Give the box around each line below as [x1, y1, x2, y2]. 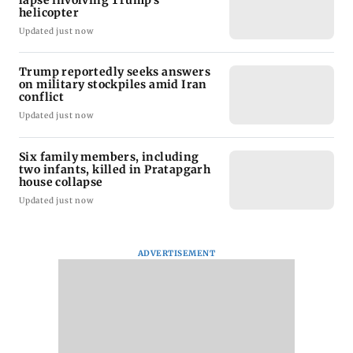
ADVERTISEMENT [137, 248, 216, 259]
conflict [19, 90, 65, 105]
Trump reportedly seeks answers [19, 65, 210, 80]
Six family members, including [19, 150, 199, 165]
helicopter [19, 5, 79, 20]
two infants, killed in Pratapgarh [19, 162, 211, 177]
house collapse [19, 175, 103, 190]
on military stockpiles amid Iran [19, 77, 207, 92]
